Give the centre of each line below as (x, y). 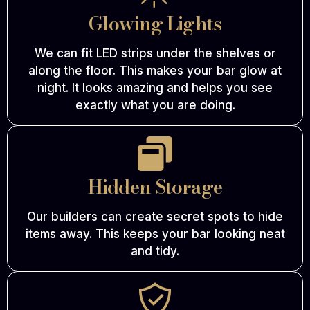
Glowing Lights (155, 24)
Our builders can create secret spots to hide (155, 217)
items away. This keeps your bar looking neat (155, 234)
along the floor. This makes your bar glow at (155, 71)
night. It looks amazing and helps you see (155, 88)
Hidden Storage (155, 187)
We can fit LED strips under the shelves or (155, 54)
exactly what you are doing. (155, 106)
